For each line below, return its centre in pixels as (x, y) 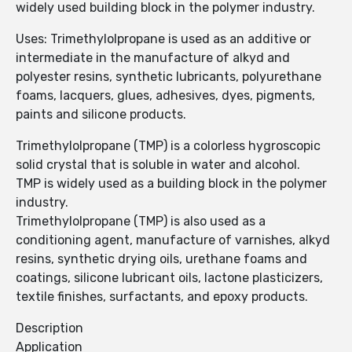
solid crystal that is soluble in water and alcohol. (158, 165)
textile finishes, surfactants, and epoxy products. (162, 297)
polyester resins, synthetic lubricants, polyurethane (169, 77)
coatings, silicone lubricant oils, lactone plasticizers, (169, 278)
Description (49, 328)
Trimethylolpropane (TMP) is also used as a (141, 222)
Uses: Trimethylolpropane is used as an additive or (163, 39)
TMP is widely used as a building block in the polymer (171, 184)
